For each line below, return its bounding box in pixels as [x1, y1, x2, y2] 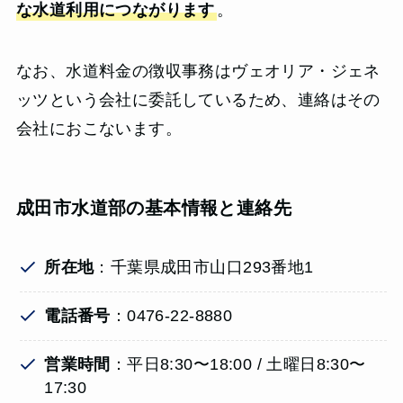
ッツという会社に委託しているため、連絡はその [15, 90, 381, 109]
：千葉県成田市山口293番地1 [94, 258, 314, 277]
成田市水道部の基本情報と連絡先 [15, 198, 291, 219]
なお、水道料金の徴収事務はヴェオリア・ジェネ [15, 61, 381, 80]
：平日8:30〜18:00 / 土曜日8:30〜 [110, 355, 366, 374]
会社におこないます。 [15, 119, 182, 138]
